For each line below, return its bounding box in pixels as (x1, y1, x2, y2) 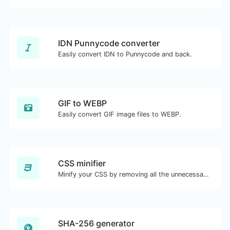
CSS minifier (58, 158, 106, 168)
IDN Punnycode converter (58, 37, 160, 48)
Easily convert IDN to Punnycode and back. (58, 50, 192, 58)
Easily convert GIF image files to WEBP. (58, 110, 181, 118)
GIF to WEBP (58, 98, 107, 108)
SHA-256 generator (58, 218, 135, 228)
